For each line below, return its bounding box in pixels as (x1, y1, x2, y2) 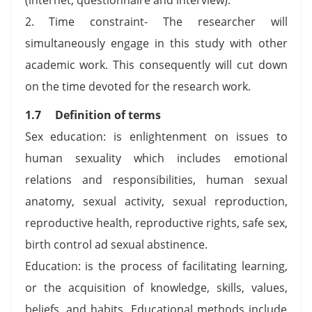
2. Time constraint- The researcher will (24, 13, 288, 29)
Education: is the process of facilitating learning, (24, 258, 288, 274)
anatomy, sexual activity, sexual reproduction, (24, 193, 288, 209)
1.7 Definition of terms (24, 107, 161, 123)
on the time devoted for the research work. (24, 78, 251, 94)
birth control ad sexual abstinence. (24, 236, 208, 252)
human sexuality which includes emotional (24, 150, 288, 166)
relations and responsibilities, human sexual (24, 171, 288, 187)
